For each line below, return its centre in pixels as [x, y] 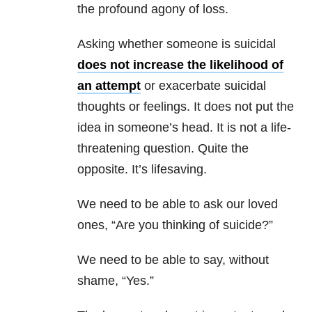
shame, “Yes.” [116, 281]
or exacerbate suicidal [203, 86]
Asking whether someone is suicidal [177, 44]
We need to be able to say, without [173, 260]
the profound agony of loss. [153, 9]
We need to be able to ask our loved [178, 204]
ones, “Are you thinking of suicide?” [175, 225]
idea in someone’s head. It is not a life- [184, 128]
